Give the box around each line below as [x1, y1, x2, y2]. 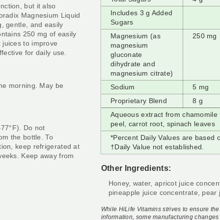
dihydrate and [110, 59, 155, 68]
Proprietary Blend [110, 96, 167, 105]
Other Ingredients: [101, 164, 173, 172]
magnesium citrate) [110, 69, 173, 77]
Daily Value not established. [114, 142, 204, 151]
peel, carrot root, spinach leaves [110, 119, 215, 128]
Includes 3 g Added [110, 8, 173, 17]
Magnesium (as [110, 31, 161, 40]
